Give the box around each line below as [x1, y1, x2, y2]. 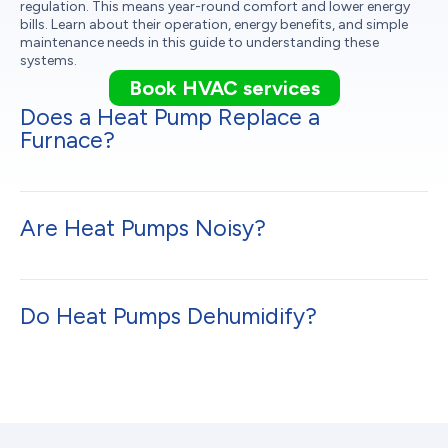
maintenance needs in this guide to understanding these [20, 33, 379, 51]
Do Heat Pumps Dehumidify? [20, 301, 317, 330]
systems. [20, 51, 77, 69]
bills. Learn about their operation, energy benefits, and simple [20, 15, 408, 33]
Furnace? [20, 125, 115, 154]
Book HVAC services [128, 75, 320, 100]
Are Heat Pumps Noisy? [20, 213, 266, 242]
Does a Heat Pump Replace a [20, 102, 320, 131]
